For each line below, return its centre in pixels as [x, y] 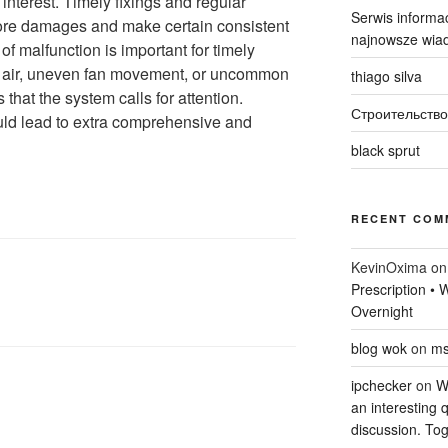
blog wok [378, 348]
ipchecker [381, 385]
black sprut [385, 150]
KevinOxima [388, 267]
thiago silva [386, 76]
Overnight [381, 311]
